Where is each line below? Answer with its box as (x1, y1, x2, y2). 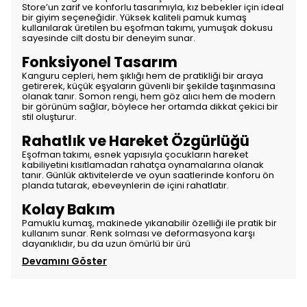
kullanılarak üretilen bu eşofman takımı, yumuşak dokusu (22, 21, 273, 34)
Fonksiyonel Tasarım (22, 52, 177, 72)
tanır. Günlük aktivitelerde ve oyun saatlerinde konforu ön (22, 169, 274, 182)
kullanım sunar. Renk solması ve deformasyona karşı (22, 227, 255, 240)
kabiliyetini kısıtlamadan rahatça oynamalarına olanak (22, 158, 264, 171)
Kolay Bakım (22, 199, 115, 219)
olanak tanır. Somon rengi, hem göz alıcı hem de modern (22, 90, 275, 103)
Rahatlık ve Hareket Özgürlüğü (22, 131, 249, 151)
